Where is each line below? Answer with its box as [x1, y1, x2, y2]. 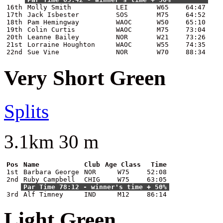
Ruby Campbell [23, 175, 75, 183]
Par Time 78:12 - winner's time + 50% [23, 183, 167, 191]
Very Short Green [4, 66, 166, 90]
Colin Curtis [27, 25, 75, 33]
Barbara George [23, 168, 79, 176]
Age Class [105, 160, 141, 168]
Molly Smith [27, 3, 71, 11]
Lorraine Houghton [27, 40, 95, 48]
